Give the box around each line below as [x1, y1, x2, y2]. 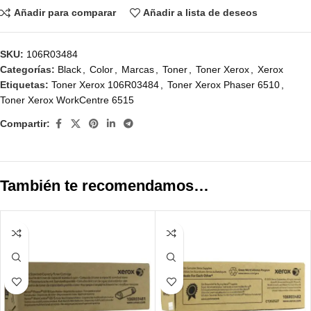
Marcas [121, 63, 154, 75]
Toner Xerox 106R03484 [51, 78, 159, 90]
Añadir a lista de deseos [143, 7, 258, 19]
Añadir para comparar [13, 7, 116, 19]
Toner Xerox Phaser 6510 [167, 78, 280, 90]
